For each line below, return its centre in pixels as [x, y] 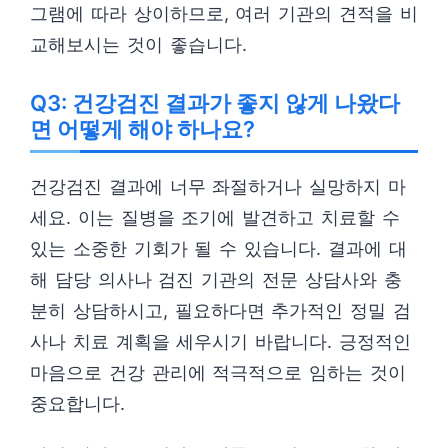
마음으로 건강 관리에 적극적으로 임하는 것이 [218, 372]
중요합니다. [77, 403]
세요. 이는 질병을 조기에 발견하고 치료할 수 [215, 217]
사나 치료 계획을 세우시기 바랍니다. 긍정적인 [220, 341]
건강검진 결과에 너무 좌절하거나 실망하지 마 [218, 186]
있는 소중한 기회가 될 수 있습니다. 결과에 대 [218, 248]
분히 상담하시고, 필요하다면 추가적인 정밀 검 [220, 310]
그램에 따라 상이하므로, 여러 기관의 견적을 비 [224, 13]
